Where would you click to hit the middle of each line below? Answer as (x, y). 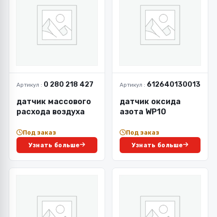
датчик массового (54, 101)
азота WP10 (143, 111)
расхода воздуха (51, 111)
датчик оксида (150, 101)
